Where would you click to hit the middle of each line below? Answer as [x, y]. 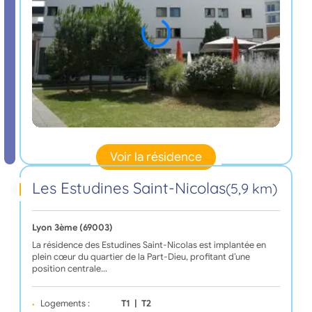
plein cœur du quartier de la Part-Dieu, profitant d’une [141, 257]
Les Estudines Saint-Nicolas [128, 188]
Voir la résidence [156, 157]
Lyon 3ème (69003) [72, 228]
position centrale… [69, 269]
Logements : [65, 304]
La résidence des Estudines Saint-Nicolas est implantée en [149, 245]
